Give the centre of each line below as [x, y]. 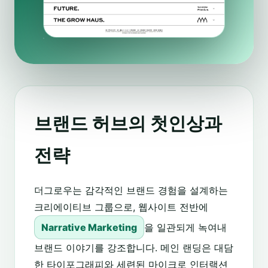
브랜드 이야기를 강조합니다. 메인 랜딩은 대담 [134, 248]
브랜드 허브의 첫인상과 [128, 124]
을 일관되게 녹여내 [185, 228]
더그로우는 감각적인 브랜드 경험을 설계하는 [131, 191]
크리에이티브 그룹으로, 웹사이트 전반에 [121, 207]
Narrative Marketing [89, 228]
